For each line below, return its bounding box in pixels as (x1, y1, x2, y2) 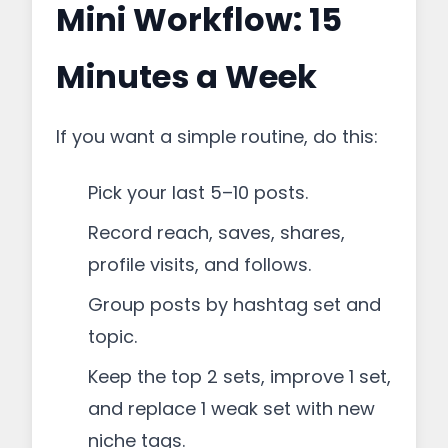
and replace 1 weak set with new (88, 396, 375, 421)
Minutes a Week (56, 54, 317, 99)
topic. (88, 324, 137, 349)
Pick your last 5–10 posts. (88, 180, 308, 205)
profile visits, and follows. (88, 252, 311, 277)
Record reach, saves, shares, (88, 220, 345, 245)
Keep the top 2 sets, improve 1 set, (88, 364, 391, 389)
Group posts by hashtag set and (88, 292, 381, 317)
